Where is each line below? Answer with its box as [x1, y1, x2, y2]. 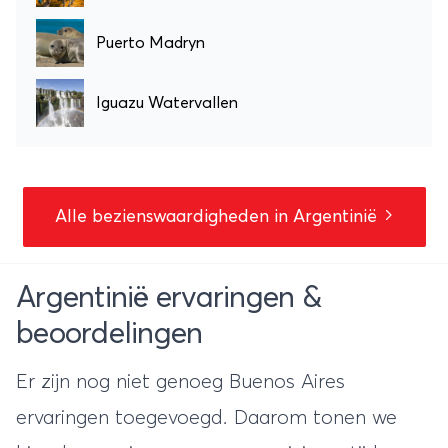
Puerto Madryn [96, 34, 205, 51]
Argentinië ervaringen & [16, 282, 321, 313]
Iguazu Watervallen [96, 94, 238, 111]
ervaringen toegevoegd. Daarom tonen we [16, 407, 397, 428]
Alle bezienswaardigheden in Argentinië [54, 207, 382, 226]
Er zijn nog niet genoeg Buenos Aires [16, 371, 345, 392]
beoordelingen [16, 318, 203, 349]
